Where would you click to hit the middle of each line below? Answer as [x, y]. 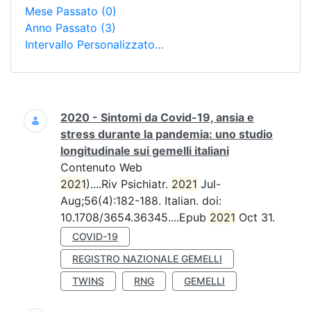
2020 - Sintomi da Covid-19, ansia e [157, 117]
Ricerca [30, 108]
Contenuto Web [101, 167]
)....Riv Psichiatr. [129, 184]
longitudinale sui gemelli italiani [145, 151]
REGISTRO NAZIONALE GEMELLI [147, 259]
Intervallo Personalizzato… [94, 44]
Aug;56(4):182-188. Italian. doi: [141, 201]
